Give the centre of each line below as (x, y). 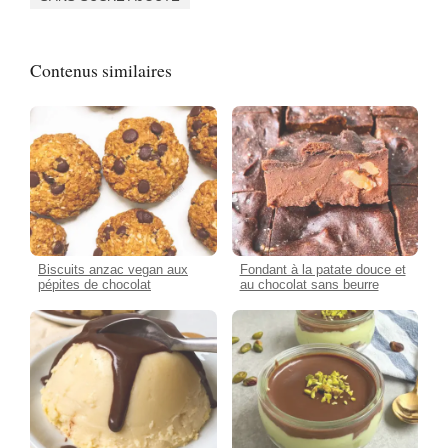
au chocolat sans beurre (309, 284)
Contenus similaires (101, 70)
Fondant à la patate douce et (322, 269)
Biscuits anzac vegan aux (113, 269)
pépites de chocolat (94, 284)
